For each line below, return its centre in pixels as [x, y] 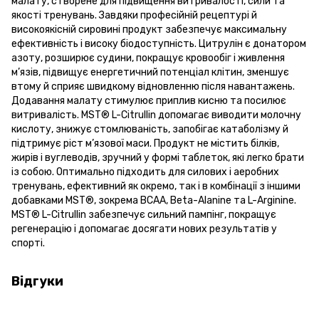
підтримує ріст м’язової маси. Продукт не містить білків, [145, 143]
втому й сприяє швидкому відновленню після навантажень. [153, 86]
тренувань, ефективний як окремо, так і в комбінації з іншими [156, 186]
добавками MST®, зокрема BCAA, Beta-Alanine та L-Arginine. [154, 200]
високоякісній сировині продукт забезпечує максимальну [149, 29]
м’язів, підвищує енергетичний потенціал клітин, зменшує [150, 72]
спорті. [28, 243]
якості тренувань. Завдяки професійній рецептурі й [134, 15]
